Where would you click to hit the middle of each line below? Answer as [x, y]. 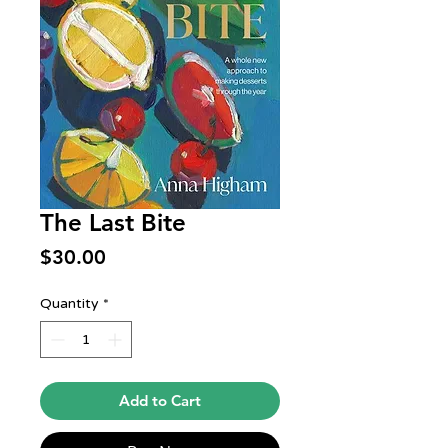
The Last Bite [113, 222]
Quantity [69, 303]
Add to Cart [160, 400]
